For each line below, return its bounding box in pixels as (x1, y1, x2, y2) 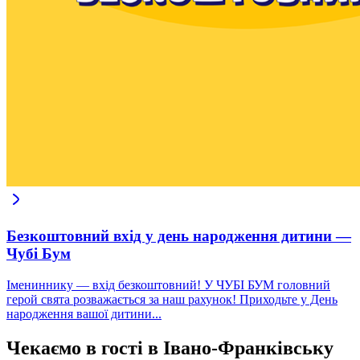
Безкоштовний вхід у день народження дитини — (6, 227, 351, 245)
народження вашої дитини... (6, 306, 162, 321)
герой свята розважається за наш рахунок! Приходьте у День (6, 292, 337, 306)
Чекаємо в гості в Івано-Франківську (6, 337, 333, 358)
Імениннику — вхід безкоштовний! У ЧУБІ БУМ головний (6, 277, 330, 292)
